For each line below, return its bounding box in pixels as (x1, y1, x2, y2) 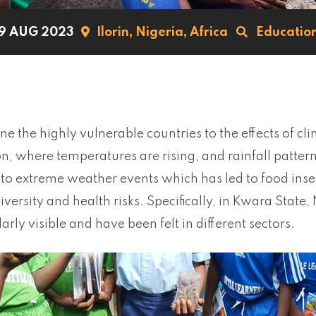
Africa (189, 25, 228, 39)
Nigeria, (135, 25, 187, 39)
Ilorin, (93, 25, 135, 39)
